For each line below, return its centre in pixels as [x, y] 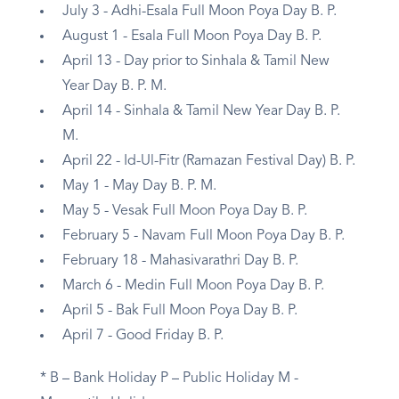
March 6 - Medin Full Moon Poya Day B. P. [195, 286]
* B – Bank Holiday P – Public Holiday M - [169, 379]
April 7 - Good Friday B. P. [145, 336]
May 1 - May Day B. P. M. [141, 187]
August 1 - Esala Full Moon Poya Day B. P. [194, 37]
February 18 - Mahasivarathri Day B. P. [182, 261]
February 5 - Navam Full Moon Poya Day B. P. [207, 236]
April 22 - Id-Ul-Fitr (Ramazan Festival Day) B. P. [211, 162]
